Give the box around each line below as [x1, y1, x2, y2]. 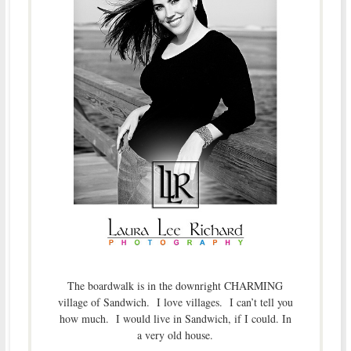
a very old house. [137, 327, 214, 342]
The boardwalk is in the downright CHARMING [67, 277, 284, 293]
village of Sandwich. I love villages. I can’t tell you [57, 294, 293, 309]
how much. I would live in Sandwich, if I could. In [59, 310, 291, 326]
